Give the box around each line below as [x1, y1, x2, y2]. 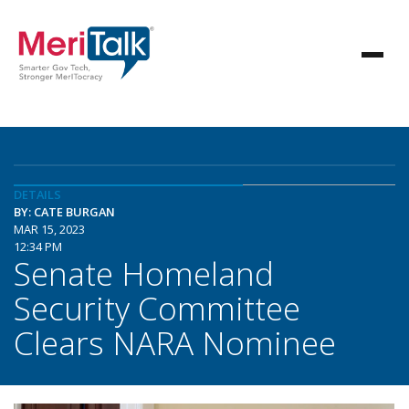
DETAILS [14, 186, 61, 203]
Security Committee [14, 286, 300, 330]
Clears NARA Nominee [14, 320, 336, 364]
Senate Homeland [14, 251, 274, 295]
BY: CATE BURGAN [14, 204, 115, 220]
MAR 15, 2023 [14, 221, 85, 237]
